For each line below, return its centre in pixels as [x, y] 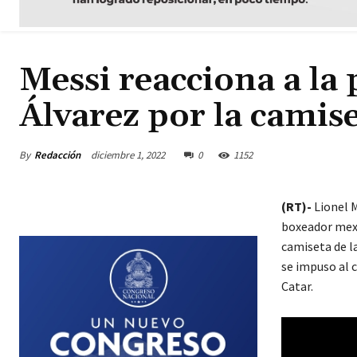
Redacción [57, 155]
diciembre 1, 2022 [128, 155]
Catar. [297, 286]
